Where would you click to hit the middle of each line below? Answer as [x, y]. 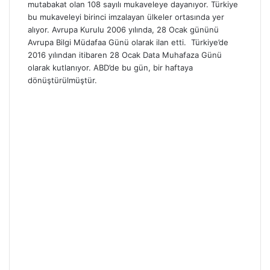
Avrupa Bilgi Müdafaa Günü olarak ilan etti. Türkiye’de [128, 42]
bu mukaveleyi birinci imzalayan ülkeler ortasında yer [126, 17]
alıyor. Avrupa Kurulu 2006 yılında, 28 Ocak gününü [123, 29]
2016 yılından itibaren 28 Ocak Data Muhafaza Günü [125, 55]
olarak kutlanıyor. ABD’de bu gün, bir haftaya [110, 67]
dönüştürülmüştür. [62, 80]
